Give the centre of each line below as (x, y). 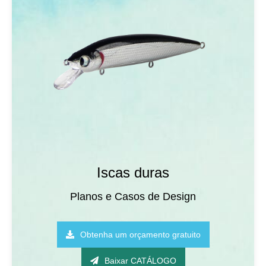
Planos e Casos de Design (133, 197)
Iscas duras (133, 172)
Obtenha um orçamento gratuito (140, 235)
